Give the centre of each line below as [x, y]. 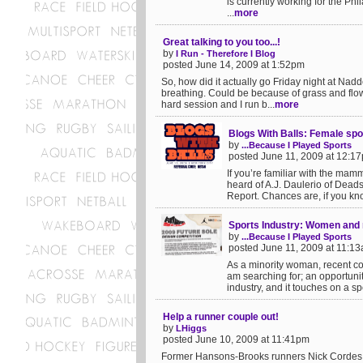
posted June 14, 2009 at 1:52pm [234, 65]
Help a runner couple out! [221, 317]
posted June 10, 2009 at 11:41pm [236, 340]
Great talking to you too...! [222, 42]
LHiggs [191, 328]
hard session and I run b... [218, 105]
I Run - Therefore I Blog [226, 53]
